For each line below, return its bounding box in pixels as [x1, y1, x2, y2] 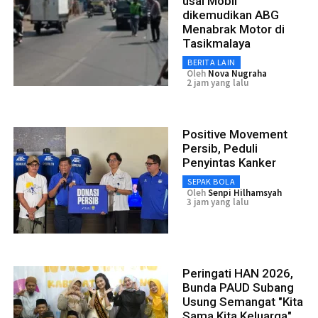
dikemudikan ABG [182, 7, 279, 22]
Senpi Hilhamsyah [208, 186, 282, 199]
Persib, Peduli [182, 141, 258, 155]
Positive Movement [182, 126, 287, 141]
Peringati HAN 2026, [182, 265, 293, 280]
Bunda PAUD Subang [182, 280, 294, 295]
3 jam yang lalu [187, 195, 248, 208]
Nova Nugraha [208, 67, 267, 79]
